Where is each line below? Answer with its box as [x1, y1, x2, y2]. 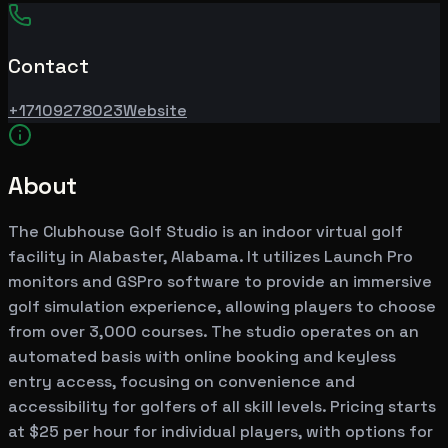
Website [123, 99, 187, 121]
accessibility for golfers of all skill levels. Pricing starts [8, 396, 436, 418]
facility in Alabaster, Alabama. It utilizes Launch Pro [8, 246, 413, 268]
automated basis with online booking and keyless [8, 346, 396, 368]
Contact [8, 52, 89, 79]
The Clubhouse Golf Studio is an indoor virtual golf [8, 221, 403, 243]
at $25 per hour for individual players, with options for [8, 421, 433, 443]
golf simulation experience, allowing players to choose [8, 296, 436, 318]
